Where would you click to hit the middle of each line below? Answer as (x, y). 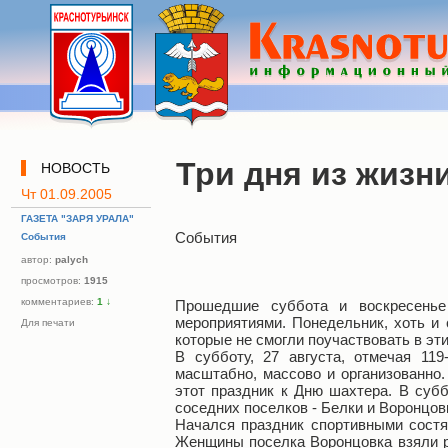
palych (71, 259)
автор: (38, 259)
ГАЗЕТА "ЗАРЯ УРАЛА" (77, 218)
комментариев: (59, 301)
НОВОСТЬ (75, 168)
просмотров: (52, 280)
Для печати (48, 322)
